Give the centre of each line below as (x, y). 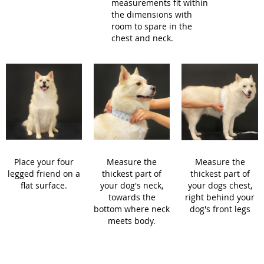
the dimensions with (152, 14)
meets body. (132, 221)
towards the (132, 197)
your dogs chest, (220, 185)
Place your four (44, 162)
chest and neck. (142, 38)
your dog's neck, (132, 185)
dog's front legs (220, 209)
